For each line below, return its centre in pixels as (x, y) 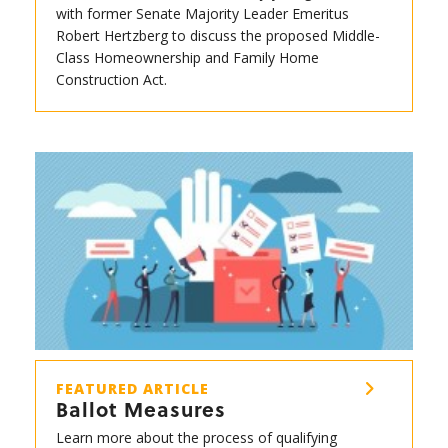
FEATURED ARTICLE (132, 389)
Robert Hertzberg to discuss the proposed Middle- (218, 35)
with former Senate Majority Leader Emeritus (202, 13)
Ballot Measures (141, 409)
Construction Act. (111, 79)
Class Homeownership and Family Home (187, 57)
